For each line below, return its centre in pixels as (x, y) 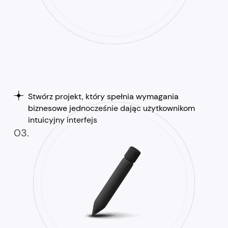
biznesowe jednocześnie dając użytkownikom (111, 108)
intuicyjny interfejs (62, 120)
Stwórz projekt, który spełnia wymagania (103, 97)
